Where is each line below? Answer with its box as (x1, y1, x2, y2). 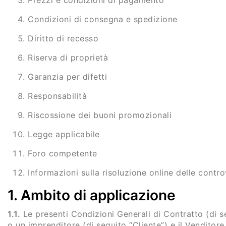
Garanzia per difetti (28, 72, 107, 82)
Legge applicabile (28, 129, 100, 139)
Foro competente (28, 148, 97, 158)
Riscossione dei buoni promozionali (28, 110, 172, 120)
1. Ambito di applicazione (8, 187, 176, 204)
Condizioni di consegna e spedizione (28, 14, 178, 24)
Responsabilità (28, 91, 87, 101)
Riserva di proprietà (28, 52, 108, 63)
